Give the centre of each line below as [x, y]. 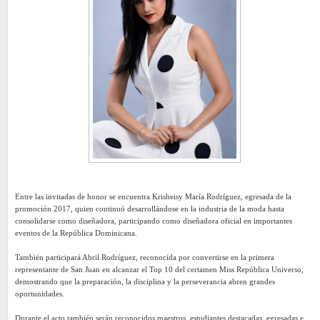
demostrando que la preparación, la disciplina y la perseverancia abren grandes [145, 281]
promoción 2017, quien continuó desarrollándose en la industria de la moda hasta [150, 208]
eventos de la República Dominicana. [76, 232]
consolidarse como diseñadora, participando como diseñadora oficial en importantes [154, 220]
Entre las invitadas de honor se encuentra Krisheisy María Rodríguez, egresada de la [153, 196]
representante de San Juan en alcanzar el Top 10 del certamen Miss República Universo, [159, 269]
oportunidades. [40, 293]
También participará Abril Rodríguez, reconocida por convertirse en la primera [145, 257]
